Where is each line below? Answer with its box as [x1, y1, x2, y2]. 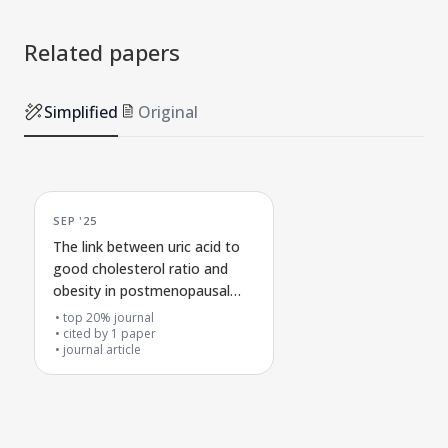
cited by [63, 324, 111, 342]
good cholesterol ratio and [53, 258, 228, 278]
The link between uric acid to [53, 236, 240, 256]
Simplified [44, 100, 118, 123]
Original [138, 100, 198, 123]
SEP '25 [53, 208, 97, 229]
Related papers [24, 36, 180, 67]
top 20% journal [63, 308, 154, 326]
